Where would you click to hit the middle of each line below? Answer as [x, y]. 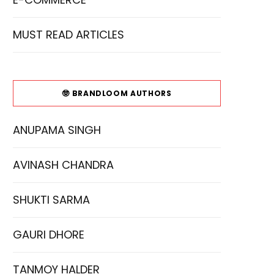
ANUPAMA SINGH [57, 130]
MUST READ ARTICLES [68, 34]
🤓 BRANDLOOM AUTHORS [117, 93]
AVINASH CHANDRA [63, 165]
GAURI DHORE [49, 234]
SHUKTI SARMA [51, 199]
